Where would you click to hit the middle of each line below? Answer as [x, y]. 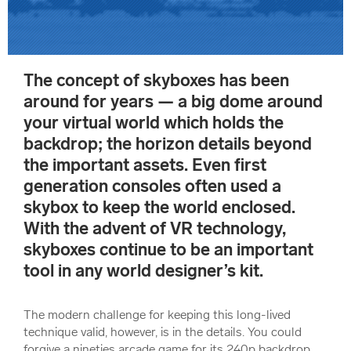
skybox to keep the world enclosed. [159, 208]
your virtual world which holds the [154, 123]
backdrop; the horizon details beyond [168, 144]
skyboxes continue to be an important [168, 250]
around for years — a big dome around [173, 102]
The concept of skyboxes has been [156, 81]
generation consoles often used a [152, 186]
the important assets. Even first [145, 165]
